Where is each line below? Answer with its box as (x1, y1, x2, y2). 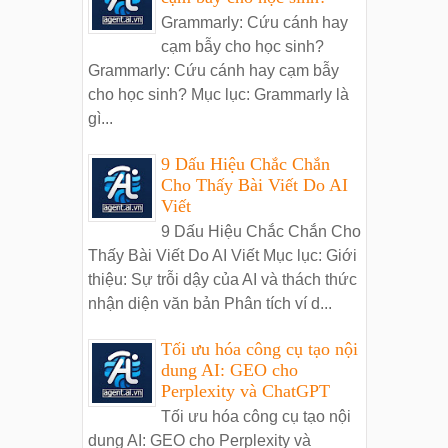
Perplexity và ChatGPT (160, 380, 330, 401)
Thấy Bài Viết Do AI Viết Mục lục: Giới (87, 247, 357, 265)
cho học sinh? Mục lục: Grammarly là (87, 86, 349, 104)
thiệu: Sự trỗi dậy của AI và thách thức (87, 271, 357, 289)
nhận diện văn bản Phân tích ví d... (87, 295, 332, 313)
